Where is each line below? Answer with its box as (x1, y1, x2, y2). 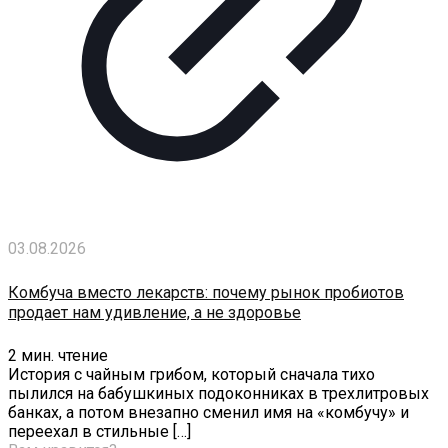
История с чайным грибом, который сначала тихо (8, 364, 375, 384)
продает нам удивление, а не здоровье (8, 302, 301, 322)
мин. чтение (21, 345, 108, 365)
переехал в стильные (8, 421, 169, 441)
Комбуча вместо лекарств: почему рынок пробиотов (8, 282, 404, 302)
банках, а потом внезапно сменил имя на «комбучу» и (8, 402, 409, 422)
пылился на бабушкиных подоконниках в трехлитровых (8, 383, 429, 403)
